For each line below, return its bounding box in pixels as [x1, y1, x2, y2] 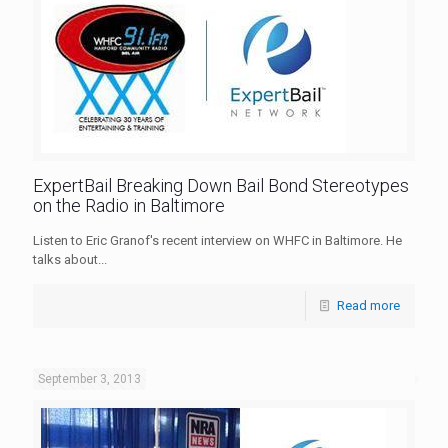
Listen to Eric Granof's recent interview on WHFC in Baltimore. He [33, 232, 402, 248]
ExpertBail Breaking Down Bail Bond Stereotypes [33, 174, 409, 196]
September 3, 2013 [38, 371, 141, 386]
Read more [337, 297, 400, 313]
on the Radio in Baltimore [33, 194, 225, 216]
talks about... [33, 251, 107, 267]
